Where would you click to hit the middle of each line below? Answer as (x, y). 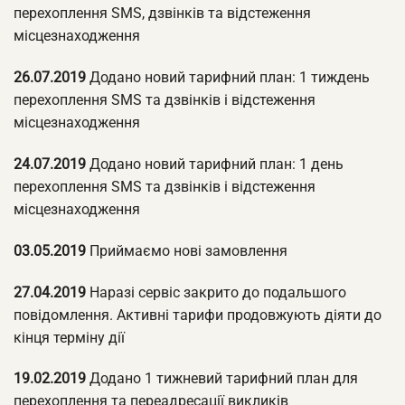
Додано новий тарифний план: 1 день (215, 164)
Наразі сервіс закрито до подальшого (216, 292)
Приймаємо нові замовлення (187, 250)
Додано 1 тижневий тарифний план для (222, 379)
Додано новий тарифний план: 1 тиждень (228, 78)
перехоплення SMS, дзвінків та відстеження (162, 14)
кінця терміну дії (69, 337)
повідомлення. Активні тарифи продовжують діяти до (198, 315)
